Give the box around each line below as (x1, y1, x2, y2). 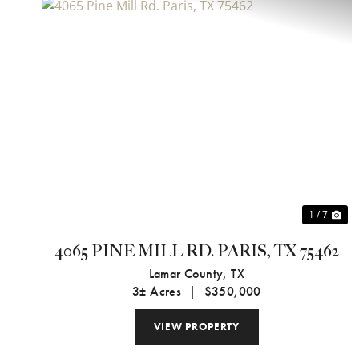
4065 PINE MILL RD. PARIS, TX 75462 (54, 242, 339, 262)
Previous (57, 111, 134, 139)
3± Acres (131, 283, 182, 301)
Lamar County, (148, 265, 232, 283)
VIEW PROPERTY (153, 320, 240, 334)
